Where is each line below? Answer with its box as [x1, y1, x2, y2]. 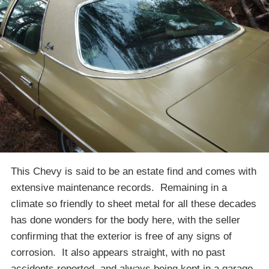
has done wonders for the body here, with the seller [11, 214, 240, 226]
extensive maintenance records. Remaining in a [11, 181, 227, 193]
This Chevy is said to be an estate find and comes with [11, 165, 256, 177]
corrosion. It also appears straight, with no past [11, 246, 225, 258]
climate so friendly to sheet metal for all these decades [11, 198, 256, 210]
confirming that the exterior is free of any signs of [11, 230, 232, 242]
